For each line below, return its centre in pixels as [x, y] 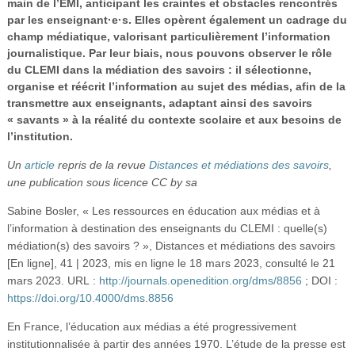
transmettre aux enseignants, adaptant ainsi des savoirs [159, 103]
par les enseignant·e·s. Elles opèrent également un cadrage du [177, 19]
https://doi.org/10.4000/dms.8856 [90, 298]
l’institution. [40, 136]
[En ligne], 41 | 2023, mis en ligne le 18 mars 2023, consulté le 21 [171, 263]
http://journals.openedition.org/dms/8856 [200, 280]
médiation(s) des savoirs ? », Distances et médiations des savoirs [171, 245]
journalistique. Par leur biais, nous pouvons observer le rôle [169, 53]
